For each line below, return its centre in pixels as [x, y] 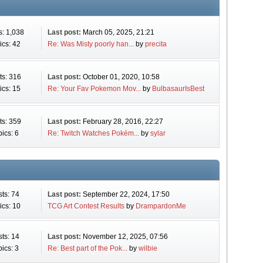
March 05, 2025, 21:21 [118, 32]
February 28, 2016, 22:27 [123, 122]
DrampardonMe [161, 206]
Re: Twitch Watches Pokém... [93, 133]
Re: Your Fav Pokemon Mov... [94, 89]
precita [156, 44]
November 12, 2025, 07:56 [125, 237]
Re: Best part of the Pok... [87, 248]
